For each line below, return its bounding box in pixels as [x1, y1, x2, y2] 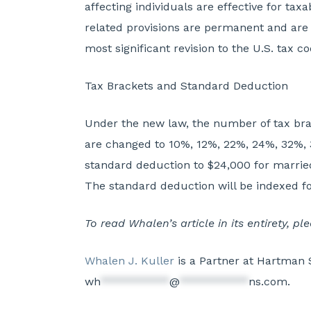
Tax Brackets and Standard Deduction [85, 79, 288, 93]
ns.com [249, 275, 287, 289]
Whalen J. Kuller [85, 254, 174, 268]
